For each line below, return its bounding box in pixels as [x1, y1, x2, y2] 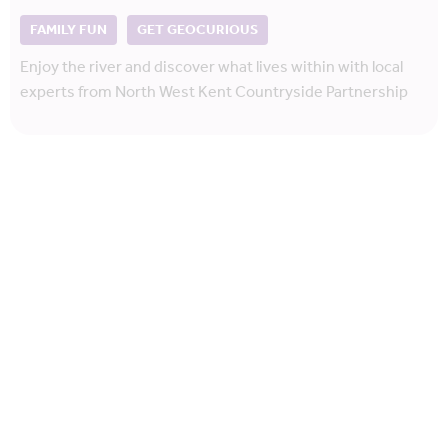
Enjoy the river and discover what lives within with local [20, 52, 403, 83]
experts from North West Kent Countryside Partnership [20, 77, 408, 108]
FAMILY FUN [30, 17, 107, 44]
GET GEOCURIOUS [137, 17, 258, 44]
